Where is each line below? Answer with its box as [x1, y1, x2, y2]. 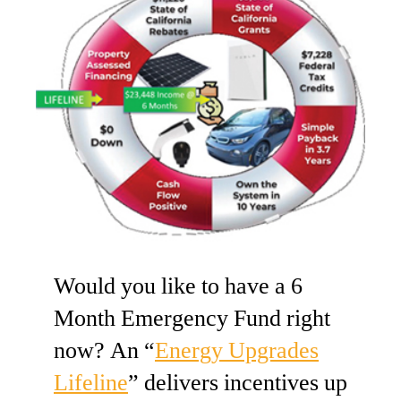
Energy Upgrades [155, 336, 319, 365]
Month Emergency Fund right [54, 303, 330, 333]
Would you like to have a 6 [54, 271, 303, 301]
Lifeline [54, 368, 128, 397]
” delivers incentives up [128, 368, 347, 397]
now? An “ [54, 336, 155, 365]
